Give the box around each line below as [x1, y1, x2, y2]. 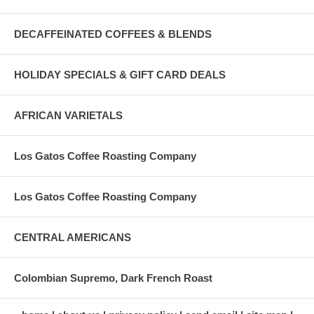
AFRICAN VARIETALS [14, 109, 123, 121]
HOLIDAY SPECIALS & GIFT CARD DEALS [14, 68, 226, 81]
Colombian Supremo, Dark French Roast [14, 271, 212, 284]
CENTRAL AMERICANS [14, 231, 131, 243]
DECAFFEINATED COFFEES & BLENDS [14, 27, 212, 40]
